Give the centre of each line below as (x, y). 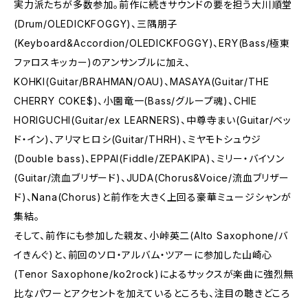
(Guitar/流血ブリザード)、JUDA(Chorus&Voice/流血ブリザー (152, 178)
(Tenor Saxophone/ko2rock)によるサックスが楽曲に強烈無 (154, 274)
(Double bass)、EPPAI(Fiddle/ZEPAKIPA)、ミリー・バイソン (149, 158)
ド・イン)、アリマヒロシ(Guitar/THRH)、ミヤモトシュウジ (138, 139)
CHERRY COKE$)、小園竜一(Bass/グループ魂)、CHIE (135, 101)
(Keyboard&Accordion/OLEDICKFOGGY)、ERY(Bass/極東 (152, 43)
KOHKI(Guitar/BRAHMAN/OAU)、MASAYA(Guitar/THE (142, 81)
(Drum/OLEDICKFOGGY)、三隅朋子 (96, 24)
